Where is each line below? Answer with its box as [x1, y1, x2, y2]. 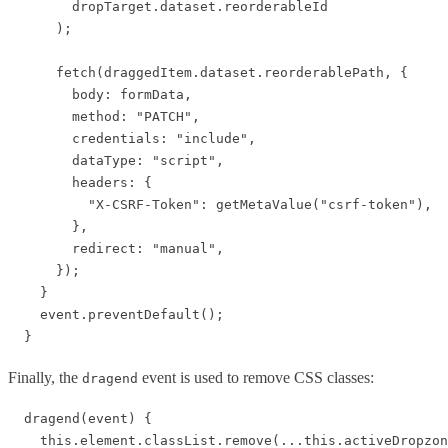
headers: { [8, 174, 152, 190]
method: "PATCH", [8, 108, 200, 124]
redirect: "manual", [8, 240, 224, 256]
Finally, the [8, 368, 82, 386]
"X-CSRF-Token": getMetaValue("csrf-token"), [8, 196, 432, 212]
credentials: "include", [8, 130, 256, 146]
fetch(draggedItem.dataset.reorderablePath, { [8, 64, 408, 80]
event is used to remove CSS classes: [138, 368, 374, 386]
